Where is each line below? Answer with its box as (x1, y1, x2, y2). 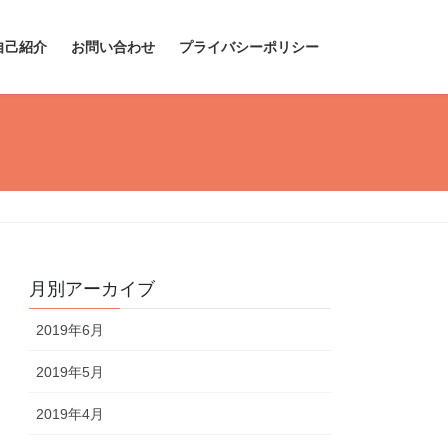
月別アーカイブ (29, 279, 156, 300)
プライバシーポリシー (179, 39, 319, 55)
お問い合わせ (71, 39, 155, 55)
